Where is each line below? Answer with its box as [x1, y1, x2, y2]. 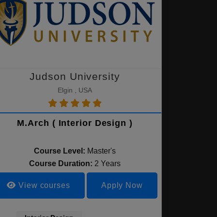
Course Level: [34, 147, 86, 155]
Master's [87, 147, 116, 155]
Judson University [30, 71, 120, 82]
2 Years [94, 159, 121, 168]
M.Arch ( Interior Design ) [17, 118, 133, 128]
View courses [16, 181, 70, 189]
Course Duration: [29, 159, 95, 168]
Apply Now [101, 181, 143, 189]
